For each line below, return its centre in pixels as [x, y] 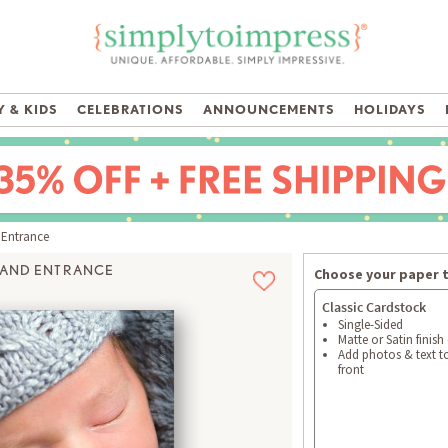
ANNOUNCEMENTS [269, 110]
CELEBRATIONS [130, 110]
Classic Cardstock [374, 307]
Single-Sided [370, 325]
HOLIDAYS [390, 110]
